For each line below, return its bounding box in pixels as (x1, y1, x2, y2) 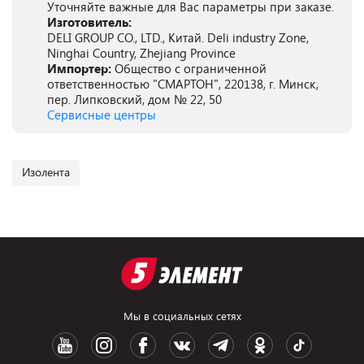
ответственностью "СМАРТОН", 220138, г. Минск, (47, 76, 318, 92)
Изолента (22, 164, 70, 180)
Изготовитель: (47, 14, 132, 30)
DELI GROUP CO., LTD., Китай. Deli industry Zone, (47, 29, 309, 45)
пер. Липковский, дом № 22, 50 (47, 91, 222, 107)
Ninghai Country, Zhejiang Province (47, 45, 236, 61)
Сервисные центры (47, 106, 156, 123)
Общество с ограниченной (115, 60, 266, 76)
